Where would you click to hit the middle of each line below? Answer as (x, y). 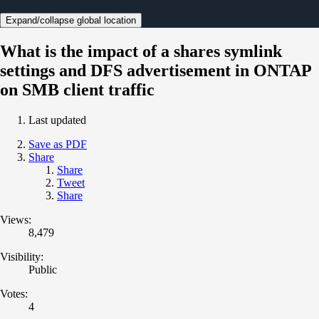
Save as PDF (58, 144)
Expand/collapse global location (71, 20)
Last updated (57, 120)
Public (43, 269)
